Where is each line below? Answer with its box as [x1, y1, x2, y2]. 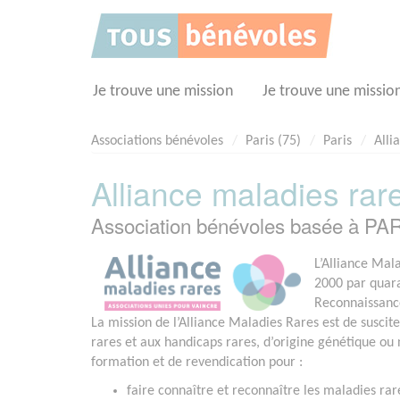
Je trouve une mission [93, 83, 233, 100]
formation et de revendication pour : [91, 355, 303, 371]
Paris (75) [246, 134, 301, 148]
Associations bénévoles [91, 134, 223, 148]
